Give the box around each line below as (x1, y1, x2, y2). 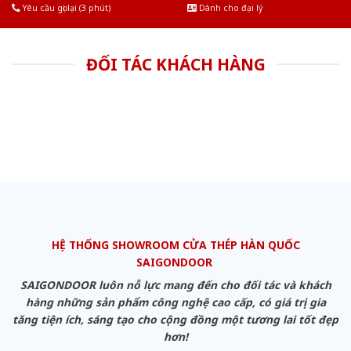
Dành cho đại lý (197, 2, 262, 13)
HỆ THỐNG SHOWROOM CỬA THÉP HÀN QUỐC (51, 237, 300, 253)
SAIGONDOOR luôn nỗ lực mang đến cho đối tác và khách (20, 277, 331, 293)
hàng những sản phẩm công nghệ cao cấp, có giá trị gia (25, 295, 326, 310)
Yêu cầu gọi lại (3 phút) (20, 2, 110, 13)
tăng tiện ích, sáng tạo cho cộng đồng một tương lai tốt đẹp (13, 312, 338, 327)
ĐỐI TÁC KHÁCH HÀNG (85, 52, 266, 75)
